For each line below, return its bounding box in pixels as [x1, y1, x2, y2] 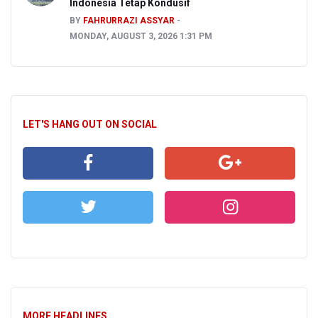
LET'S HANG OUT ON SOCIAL [23, 119, 157, 131]
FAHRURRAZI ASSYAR [83, 16, 175, 26]
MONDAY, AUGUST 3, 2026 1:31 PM [70, 31, 212, 42]
